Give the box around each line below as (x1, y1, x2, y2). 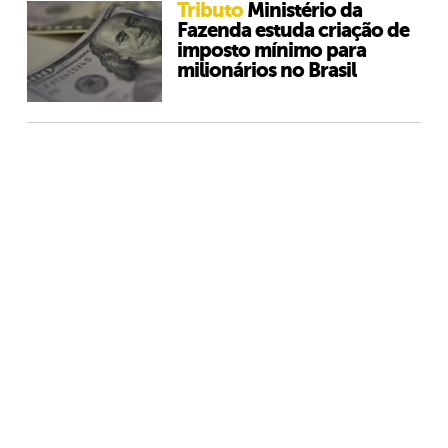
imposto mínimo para (177, 39, 366, 62)
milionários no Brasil (177, 59, 356, 82)
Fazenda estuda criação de (177, 19, 409, 42)
